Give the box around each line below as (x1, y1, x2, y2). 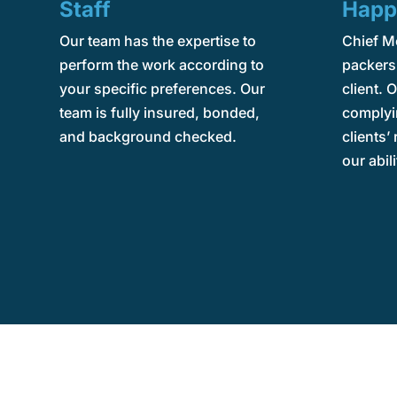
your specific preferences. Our (58, 79, 265, 97)
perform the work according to (58, 55, 264, 74)
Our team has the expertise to (58, 31, 256, 50)
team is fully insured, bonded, (58, 103, 260, 121)
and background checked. (58, 127, 237, 145)
